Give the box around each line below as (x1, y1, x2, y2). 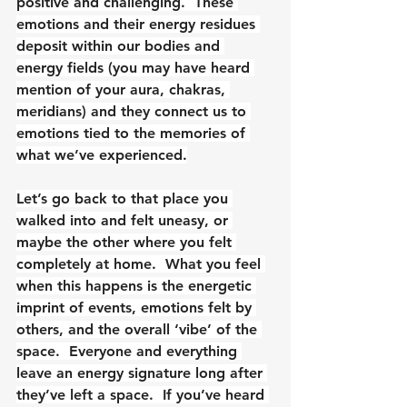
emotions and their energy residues (16, 15, 260, 33)
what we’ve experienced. (16, 145, 187, 164)
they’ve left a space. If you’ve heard (16, 385, 269, 403)
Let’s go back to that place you (16, 189, 233, 207)
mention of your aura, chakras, (16, 80, 230, 98)
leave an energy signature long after (16, 363, 267, 382)
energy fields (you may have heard (16, 58, 254, 76)
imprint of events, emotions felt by (16, 298, 256, 316)
